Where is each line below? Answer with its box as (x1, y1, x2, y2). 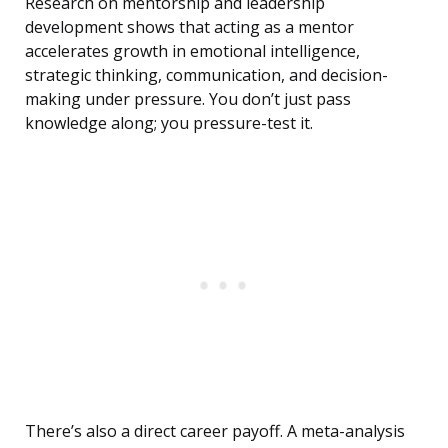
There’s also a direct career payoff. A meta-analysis (25, 420, 405, 443)
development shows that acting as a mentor (25, 16, 354, 39)
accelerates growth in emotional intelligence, (25, 40, 360, 63)
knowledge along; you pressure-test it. (25, 112, 313, 135)
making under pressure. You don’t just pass (25, 88, 351, 111)
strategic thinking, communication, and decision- (25, 64, 388, 87)
